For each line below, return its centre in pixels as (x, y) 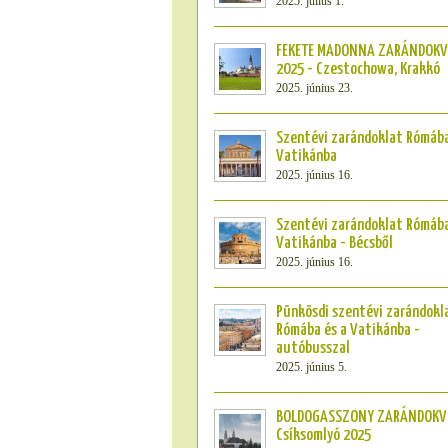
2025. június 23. (314, 88)
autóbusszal (313, 348)
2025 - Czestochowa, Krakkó (358, 69)
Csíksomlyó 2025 (323, 435)
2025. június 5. (311, 367)
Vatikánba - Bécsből (334, 243)
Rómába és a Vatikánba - (348, 330)
